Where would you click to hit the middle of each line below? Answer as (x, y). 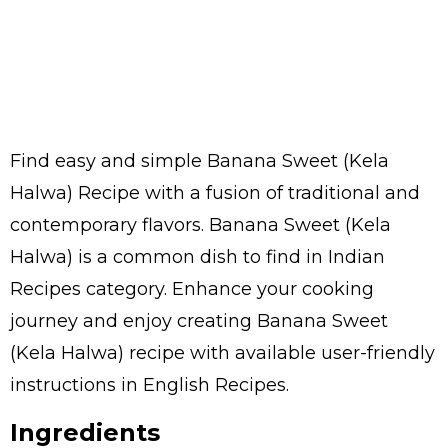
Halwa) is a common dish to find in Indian (197, 257)
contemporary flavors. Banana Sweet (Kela (200, 225)
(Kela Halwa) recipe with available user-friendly (222, 353)
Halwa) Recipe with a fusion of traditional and (215, 193)
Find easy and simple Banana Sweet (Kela (199, 161)
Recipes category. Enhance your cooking (192, 289)
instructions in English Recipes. (149, 385)
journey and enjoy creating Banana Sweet (199, 321)
